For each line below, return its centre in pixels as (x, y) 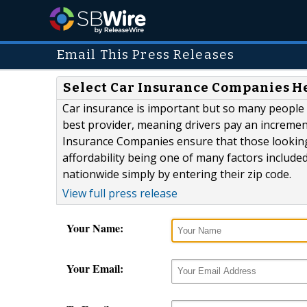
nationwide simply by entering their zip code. (177, 174)
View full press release (120, 194)
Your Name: (95, 228)
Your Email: (95, 269)
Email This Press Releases (146, 55)
